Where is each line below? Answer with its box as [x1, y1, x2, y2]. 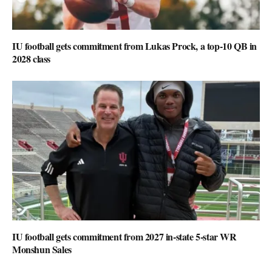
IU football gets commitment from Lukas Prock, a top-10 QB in [12, 39, 257, 53]
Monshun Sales [12, 242, 72, 256]
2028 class [12, 52, 50, 66]
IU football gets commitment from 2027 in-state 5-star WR [12, 229, 237, 243]
